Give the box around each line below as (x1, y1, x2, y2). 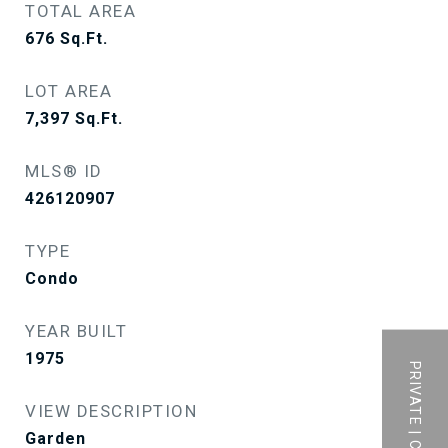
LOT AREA (25, 81, 112, 101)
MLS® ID (25, 161, 103, 181)
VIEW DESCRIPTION (25, 401, 197, 421)
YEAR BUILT (25, 321, 127, 341)
